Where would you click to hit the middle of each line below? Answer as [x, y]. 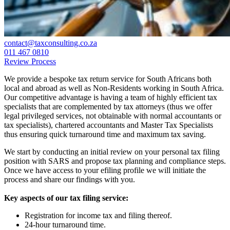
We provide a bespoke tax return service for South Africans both [108, 79]
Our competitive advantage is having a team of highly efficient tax [111, 97]
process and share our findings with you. [70, 179]
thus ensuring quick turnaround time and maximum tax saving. [105, 134]
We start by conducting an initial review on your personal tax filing [112, 151]
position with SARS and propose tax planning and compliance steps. [115, 161]
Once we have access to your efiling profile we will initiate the [105, 170]
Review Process [30, 61]
